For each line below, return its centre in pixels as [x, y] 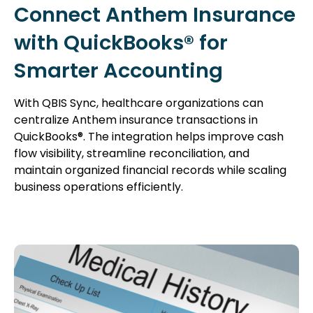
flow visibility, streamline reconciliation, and [132, 154]
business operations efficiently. [99, 187]
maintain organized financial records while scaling [150, 170]
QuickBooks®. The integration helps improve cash [149, 137]
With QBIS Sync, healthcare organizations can [139, 103]
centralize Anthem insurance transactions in [136, 120]
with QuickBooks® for [121, 43]
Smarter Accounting [118, 71]
